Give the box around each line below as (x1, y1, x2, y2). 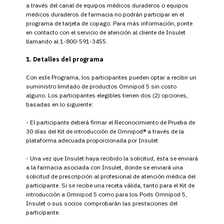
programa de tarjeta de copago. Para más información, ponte (26, 19, 192, 27)
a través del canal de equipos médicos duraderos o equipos (26, 1, 188, 9)
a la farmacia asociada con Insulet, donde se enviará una (26, 163, 183, 171)
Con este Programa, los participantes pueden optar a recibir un (26, 73, 196, 81)
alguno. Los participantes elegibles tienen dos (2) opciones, (26, 91, 188, 99)
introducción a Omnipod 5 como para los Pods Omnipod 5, (26, 190, 187, 198)
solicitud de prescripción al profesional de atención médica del (26, 172, 195, 180)
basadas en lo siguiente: (26, 100, 93, 108)
